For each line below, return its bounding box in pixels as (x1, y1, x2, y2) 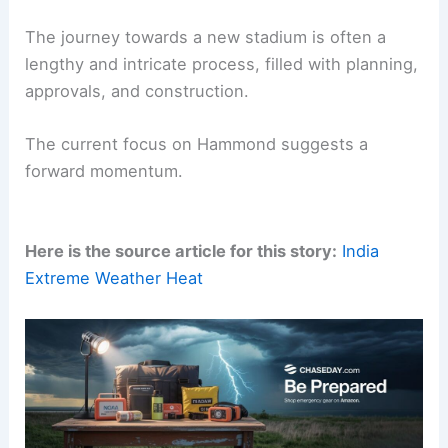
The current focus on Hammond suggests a (25, 212, 369, 233)
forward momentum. (25, 239, 184, 260)
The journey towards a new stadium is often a (25, 105, 387, 126)
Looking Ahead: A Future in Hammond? (25, 53, 331, 74)
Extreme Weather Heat (25, 347, 204, 368)
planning (346, 132, 414, 153)
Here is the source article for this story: (25, 320, 338, 341)
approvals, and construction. (25, 159, 250, 180)
